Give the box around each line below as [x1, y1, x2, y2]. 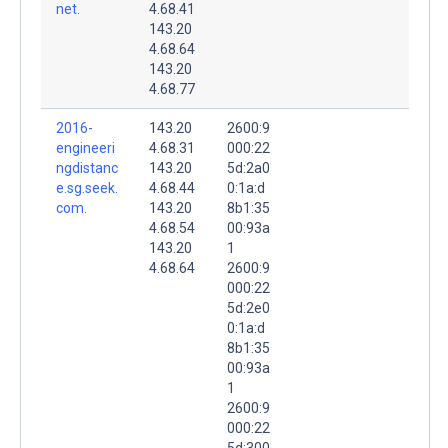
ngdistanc [56, 159, 118, 176]
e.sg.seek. [56, 179, 118, 196]
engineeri [56, 139, 115, 156]
